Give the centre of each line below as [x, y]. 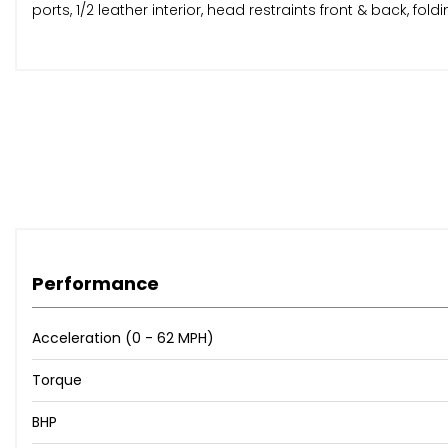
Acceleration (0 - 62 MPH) [123, 338]
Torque [57, 380]
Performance [95, 283]
